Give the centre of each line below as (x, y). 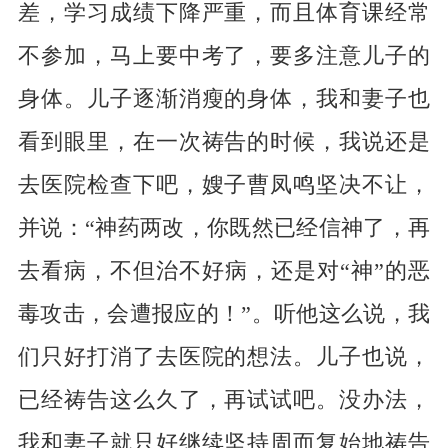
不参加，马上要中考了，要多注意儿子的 (224, 56)
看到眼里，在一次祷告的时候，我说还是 (224, 142)
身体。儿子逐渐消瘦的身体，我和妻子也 (224, 99)
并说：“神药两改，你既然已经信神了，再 (224, 228)
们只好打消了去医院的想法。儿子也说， (224, 357)
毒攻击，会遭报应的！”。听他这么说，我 (224, 314)
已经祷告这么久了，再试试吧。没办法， (224, 400)
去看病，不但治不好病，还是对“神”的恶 (224, 271)
